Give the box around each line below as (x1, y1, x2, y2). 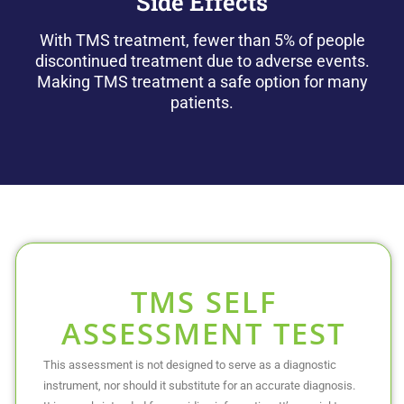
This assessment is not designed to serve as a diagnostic (43, 358, 336, 372)
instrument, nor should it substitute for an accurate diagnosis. (43, 379, 355, 393)
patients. (170, 92, 234, 112)
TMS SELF (130, 281, 277, 333)
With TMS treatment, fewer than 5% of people (39, 30, 365, 50)
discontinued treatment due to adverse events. (34, 50, 370, 70)
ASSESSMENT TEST (61, 313, 345, 364)
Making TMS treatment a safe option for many (36, 71, 368, 91)
